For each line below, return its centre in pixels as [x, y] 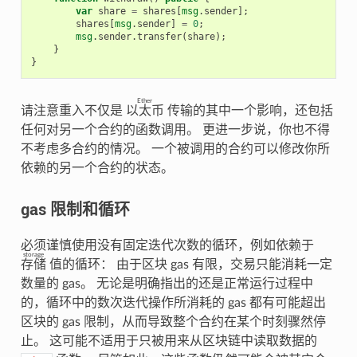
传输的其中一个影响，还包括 [248, 110]
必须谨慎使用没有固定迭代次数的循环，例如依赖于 [169, 245]
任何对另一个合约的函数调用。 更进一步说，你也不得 [175, 129]
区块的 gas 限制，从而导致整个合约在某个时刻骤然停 [173, 322]
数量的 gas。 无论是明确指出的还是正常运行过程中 [167, 283]
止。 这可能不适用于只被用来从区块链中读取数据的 [169, 341]
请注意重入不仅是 [73, 110]
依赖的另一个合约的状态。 [97, 168]
